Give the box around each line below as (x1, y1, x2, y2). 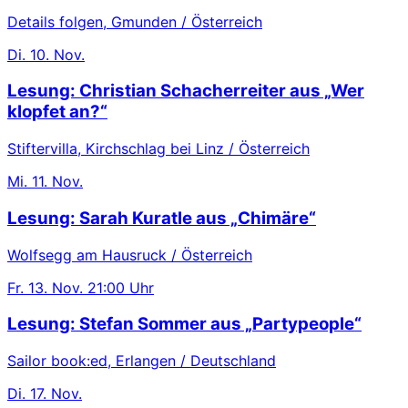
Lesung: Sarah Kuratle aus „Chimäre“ (7, 207, 316, 229)
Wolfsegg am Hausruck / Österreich (7, 245, 252, 264)
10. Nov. (30, 45, 85, 64)
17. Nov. (30, 383, 82, 403)
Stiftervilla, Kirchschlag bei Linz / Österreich (7, 139, 310, 158)
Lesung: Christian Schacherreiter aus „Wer (7, 80, 364, 102)
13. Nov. (28, 278, 83, 297)
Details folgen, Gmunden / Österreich (7, 12, 262, 31)
